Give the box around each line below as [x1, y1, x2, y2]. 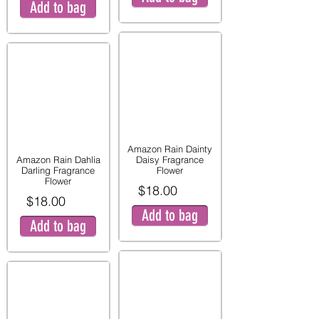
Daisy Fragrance [136, 154, 204, 165]
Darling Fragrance [21, 164, 95, 176]
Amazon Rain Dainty [127, 143, 212, 155]
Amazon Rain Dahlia [16, 154, 100, 165]
